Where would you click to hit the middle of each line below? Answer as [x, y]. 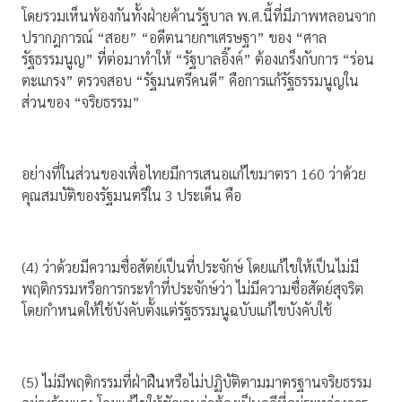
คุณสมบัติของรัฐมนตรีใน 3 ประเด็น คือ [131, 196]
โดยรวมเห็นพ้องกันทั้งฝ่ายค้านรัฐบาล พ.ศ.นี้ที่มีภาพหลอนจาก [199, 16]
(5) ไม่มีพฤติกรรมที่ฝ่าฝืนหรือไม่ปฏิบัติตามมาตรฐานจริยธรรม [197, 382]
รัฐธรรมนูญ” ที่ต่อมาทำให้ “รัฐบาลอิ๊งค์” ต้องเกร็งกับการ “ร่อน [198, 59]
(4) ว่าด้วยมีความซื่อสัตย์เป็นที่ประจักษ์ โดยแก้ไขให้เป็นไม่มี [190, 267]
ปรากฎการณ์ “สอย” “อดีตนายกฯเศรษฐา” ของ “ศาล [174, 38]
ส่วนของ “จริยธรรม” [81, 102]
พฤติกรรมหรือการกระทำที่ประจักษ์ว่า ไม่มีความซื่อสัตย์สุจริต [192, 289]
